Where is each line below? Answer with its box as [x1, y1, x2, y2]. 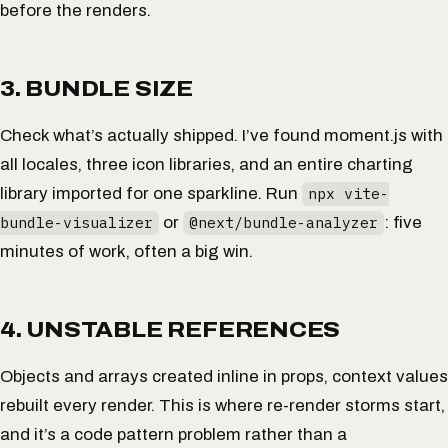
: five [383, 213, 422, 233]
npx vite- [307, 184, 389, 204]
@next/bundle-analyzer [188, 213, 378, 233]
